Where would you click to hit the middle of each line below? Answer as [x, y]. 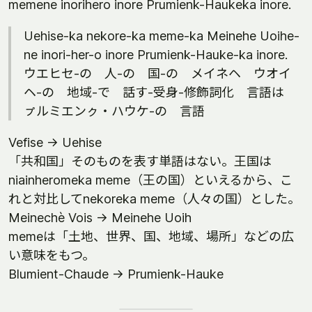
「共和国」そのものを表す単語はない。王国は [140, 161]
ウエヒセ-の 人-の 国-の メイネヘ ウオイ [157, 73]
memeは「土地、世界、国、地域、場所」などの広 [151, 236]
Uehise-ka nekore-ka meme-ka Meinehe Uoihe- [162, 36]
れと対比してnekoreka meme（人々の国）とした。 [154, 199]
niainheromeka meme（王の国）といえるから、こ [150, 180]
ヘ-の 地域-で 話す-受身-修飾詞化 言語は [160, 92]
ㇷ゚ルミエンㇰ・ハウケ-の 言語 [114, 111]
